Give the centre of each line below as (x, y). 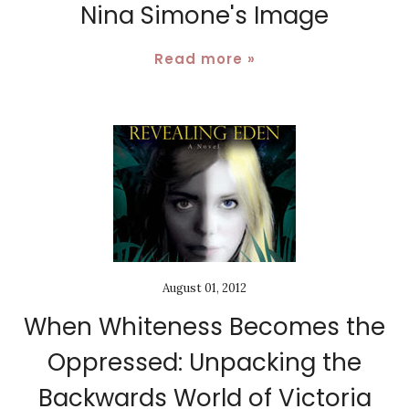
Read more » (204, 58)
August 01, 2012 (204, 288)
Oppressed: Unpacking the (204, 362)
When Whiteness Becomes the (204, 326)
